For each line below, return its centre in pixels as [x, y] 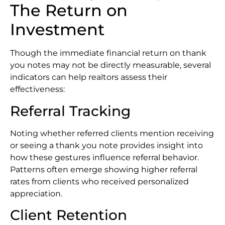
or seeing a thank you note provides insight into [106, 145]
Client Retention [69, 215]
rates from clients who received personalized [99, 181]
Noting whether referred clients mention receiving [112, 133]
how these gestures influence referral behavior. [104, 157]
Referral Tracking [70, 111]
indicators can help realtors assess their [89, 77]
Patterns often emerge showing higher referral [104, 169]
